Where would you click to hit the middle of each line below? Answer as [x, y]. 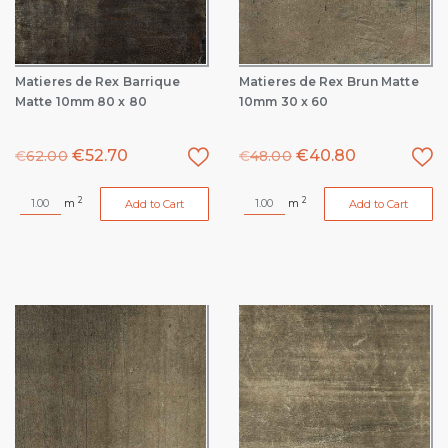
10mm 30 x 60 [284, 101]
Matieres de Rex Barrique [98, 81]
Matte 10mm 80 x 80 [81, 101]
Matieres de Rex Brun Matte [329, 81]
